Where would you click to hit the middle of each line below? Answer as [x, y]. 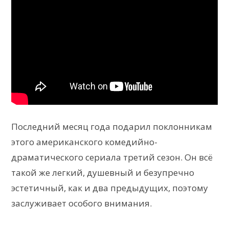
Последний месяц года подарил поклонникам [112, 127]
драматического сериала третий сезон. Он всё [112, 157]
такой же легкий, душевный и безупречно [103, 173]
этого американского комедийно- [84, 142]
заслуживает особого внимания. [82, 203]
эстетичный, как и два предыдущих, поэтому [110, 188]
